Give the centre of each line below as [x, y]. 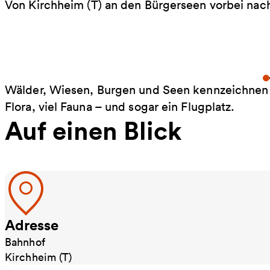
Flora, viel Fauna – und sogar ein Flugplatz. [120, 107]
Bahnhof [25, 242]
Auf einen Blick [93, 130]
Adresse [32, 225]
